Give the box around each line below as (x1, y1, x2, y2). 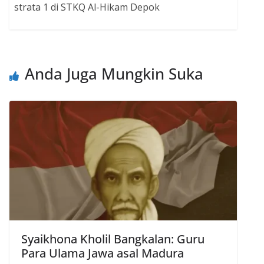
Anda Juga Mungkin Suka (25, 62, 203, 84)
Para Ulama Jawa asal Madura (21, 245, 184, 261)
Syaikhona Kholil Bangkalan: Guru (21, 230, 204, 247)
